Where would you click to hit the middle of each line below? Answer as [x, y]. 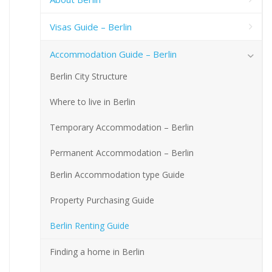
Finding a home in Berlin [97, 251]
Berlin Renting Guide [90, 225]
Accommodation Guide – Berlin [113, 54]
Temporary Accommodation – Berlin [122, 127]
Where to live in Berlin [93, 101]
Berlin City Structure [89, 76]
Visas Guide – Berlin [91, 26]
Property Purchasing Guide [102, 200]
